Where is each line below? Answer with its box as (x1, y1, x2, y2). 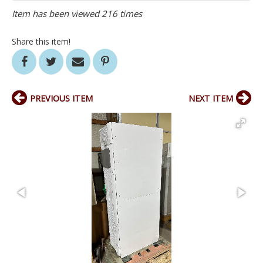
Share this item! (12, 36, 70, 48)
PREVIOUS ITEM (30, 93, 93, 104)
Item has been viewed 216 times (12, 8, 142, 20)
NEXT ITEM (188, 93, 233, 104)
